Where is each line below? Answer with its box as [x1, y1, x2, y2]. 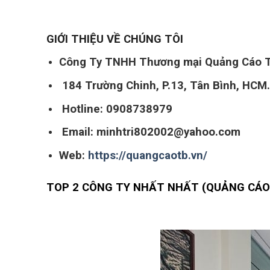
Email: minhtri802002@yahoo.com [58, 125, 240, 139]
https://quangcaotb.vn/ [87, 148, 207, 162]
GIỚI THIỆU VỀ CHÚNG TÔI [46, 33, 183, 46]
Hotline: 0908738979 [58, 102, 172, 116]
